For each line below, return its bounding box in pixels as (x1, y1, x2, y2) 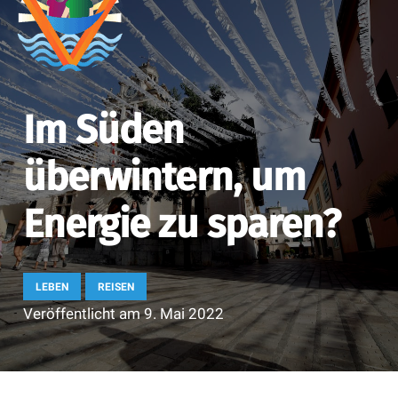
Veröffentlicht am (22, 305, 144, 323)
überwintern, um (22, 154, 306, 202)
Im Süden (22, 107, 185, 155)
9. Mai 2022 (143, 305, 224, 323)
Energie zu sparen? (22, 201, 341, 249)
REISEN (98, 280, 135, 293)
